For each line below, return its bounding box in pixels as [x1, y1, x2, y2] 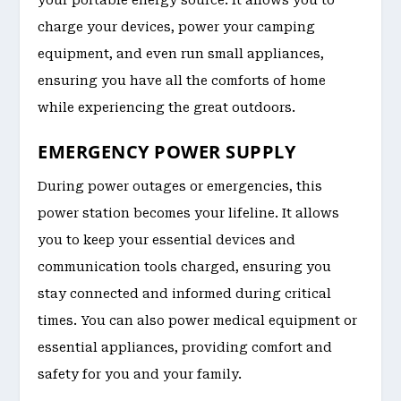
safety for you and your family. [38, 367, 243, 382]
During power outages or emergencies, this [38, 179, 323, 194]
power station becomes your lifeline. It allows [38, 206, 340, 221]
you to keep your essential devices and [38, 233, 296, 248]
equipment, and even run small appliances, [38, 46, 325, 61]
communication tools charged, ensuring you [38, 260, 332, 275]
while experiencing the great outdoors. [38, 99, 296, 115]
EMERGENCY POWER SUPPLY [38, 140, 296, 165]
